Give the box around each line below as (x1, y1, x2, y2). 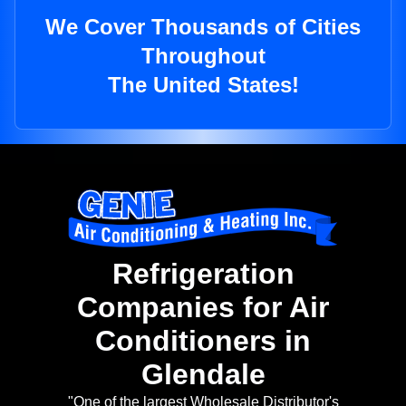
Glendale (140, 358, 266, 391)
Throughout (140, 43, 266, 69)
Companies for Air (77, 291, 329, 324)
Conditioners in (95, 324, 311, 358)
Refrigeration (111, 257, 295, 291)
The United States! (107, 72, 299, 98)
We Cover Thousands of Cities (45, 14, 361, 40)
